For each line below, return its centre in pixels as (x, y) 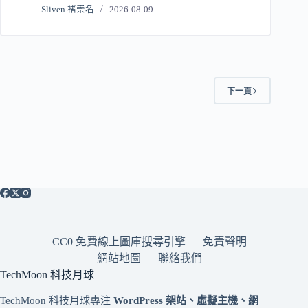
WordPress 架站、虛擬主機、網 (186, 300)
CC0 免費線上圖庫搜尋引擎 (119, 241)
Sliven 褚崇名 (68, 10)
